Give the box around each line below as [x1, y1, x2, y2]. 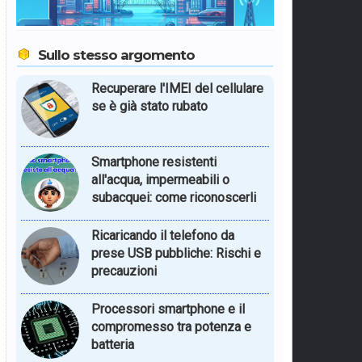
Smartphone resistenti [90, 154, 217, 170]
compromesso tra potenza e [90, 318, 251, 335]
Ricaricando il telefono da [90, 227, 234, 243]
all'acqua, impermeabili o [90, 171, 229, 187]
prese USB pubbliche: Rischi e [90, 245, 261, 261]
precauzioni [90, 263, 157, 279]
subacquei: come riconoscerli [90, 189, 256, 205]
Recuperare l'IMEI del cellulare [90, 80, 263, 96]
